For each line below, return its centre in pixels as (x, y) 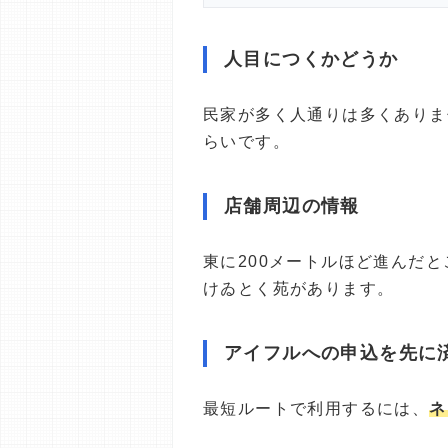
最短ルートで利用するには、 (316, 408)
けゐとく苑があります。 (299, 288)
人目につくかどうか (311, 59)
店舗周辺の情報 (292, 206)
